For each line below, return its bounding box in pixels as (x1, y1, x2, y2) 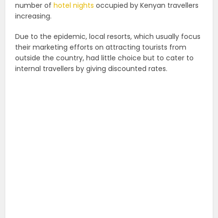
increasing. (15, 11, 52, 21)
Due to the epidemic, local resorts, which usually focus (15, 31, 201, 41)
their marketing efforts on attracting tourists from (15, 42, 187, 52)
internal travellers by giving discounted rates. (15, 63, 168, 73)
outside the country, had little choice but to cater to (15, 53, 194, 63)
